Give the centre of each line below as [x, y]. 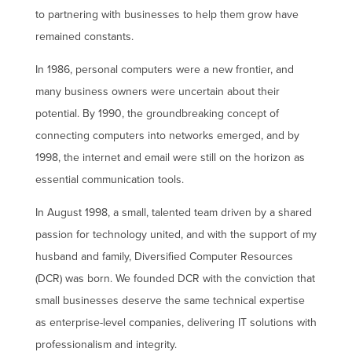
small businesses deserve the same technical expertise [170, 300]
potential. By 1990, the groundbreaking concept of [157, 113]
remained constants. [84, 36]
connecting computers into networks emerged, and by [167, 135]
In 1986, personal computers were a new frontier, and [164, 69]
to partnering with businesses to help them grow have [167, 14]
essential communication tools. [109, 179]
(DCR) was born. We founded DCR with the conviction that [175, 278]
